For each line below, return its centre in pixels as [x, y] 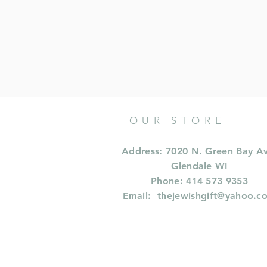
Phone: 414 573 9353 [199, 181]
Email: [140, 195]
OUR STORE [177, 120]
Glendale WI [199, 166]
